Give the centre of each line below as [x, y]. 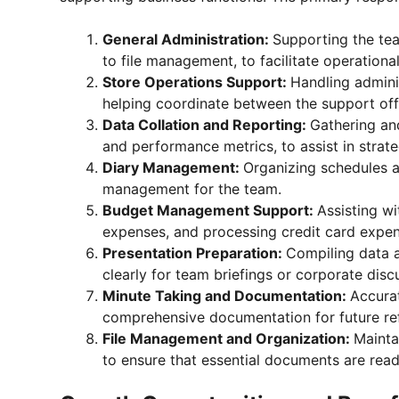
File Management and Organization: [228, 338]
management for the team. [192, 188]
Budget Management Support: [210, 210]
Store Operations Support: [196, 81]
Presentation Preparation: [194, 252]
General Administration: [187, 39]
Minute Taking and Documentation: [226, 295]
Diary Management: [173, 167]
